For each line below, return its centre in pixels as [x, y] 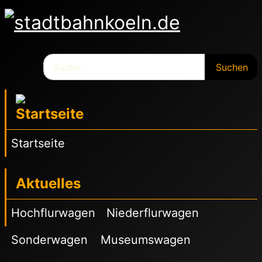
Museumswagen [146, 240]
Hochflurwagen [53, 213]
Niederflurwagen [153, 213]
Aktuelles [48, 184]
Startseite [38, 144]
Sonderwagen [49, 240]
